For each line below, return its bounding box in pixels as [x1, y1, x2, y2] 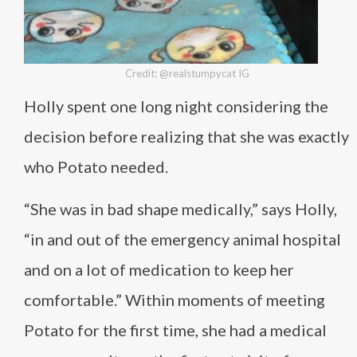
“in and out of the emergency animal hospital [24, 229, 341, 249]
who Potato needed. [24, 157, 168, 177]
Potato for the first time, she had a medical [24, 320, 327, 340]
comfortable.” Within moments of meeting [24, 290, 325, 310]
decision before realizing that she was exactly [24, 127, 349, 147]
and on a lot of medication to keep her [24, 260, 294, 280]
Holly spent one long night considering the [24, 96, 328, 116]
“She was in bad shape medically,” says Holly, [24, 199, 337, 219]
